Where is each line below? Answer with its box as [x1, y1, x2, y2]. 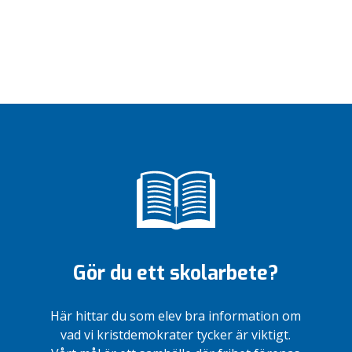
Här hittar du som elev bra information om [50, 307, 302, 324]
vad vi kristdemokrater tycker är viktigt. [60, 326, 291, 343]
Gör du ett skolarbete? [73, 260, 279, 286]
